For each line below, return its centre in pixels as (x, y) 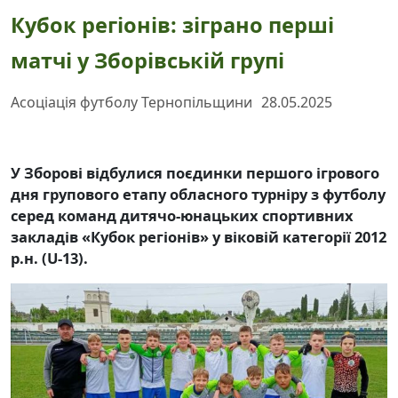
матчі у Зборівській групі (147, 61)
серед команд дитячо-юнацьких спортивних (182, 216)
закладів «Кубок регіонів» (111, 237)
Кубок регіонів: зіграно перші (172, 25)
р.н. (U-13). (49, 259)
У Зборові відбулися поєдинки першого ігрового (195, 173)
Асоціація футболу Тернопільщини (131, 103)
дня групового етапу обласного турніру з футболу (198, 195)
